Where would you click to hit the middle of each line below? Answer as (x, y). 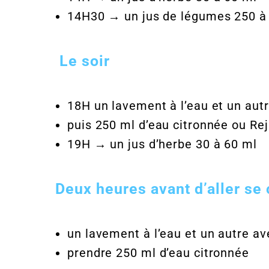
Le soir (83, 61)
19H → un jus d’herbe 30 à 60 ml (162, 144)
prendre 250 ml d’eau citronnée (158, 253)
